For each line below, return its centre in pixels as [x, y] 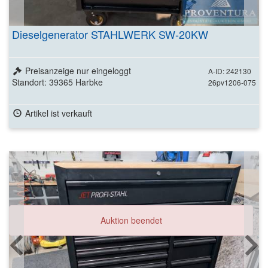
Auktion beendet [131, 220]
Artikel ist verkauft [58, 113]
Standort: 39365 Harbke [57, 82]
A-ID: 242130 [230, 71]
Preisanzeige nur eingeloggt [78, 70]
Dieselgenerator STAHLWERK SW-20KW [110, 34]
